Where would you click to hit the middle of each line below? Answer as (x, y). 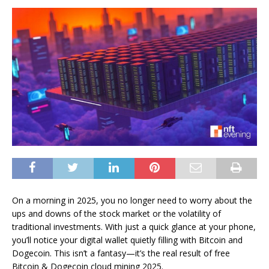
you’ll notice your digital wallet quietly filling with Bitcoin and (127, 240)
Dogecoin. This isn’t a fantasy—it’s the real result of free (121, 253)
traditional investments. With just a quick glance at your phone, (134, 226)
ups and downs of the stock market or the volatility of (116, 213)
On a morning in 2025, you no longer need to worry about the (132, 200)
